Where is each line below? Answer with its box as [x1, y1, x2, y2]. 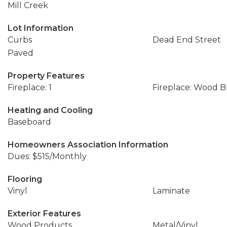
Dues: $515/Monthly [8, 152, 87, 161]
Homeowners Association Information [8, 140, 168, 149]
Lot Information [8, 23, 73, 33]
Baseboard [8, 117, 51, 127]
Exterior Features [8, 209, 81, 218]
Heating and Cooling [8, 105, 93, 115]
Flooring [8, 174, 42, 184]
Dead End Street [152, 35, 221, 45]
